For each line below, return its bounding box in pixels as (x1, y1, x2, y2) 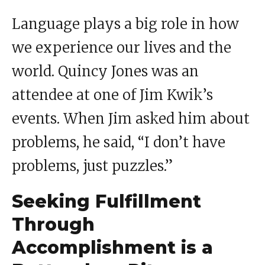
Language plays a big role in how (12, 15, 239, 34)
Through (12, 214, 95, 236)
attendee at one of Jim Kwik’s (12, 86, 213, 105)
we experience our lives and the (12, 38, 231, 57)
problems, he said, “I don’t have (12, 133, 225, 152)
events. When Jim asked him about (12, 109, 250, 128)
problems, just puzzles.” (12, 157, 173, 176)
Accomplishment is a (12, 237, 213, 259)
